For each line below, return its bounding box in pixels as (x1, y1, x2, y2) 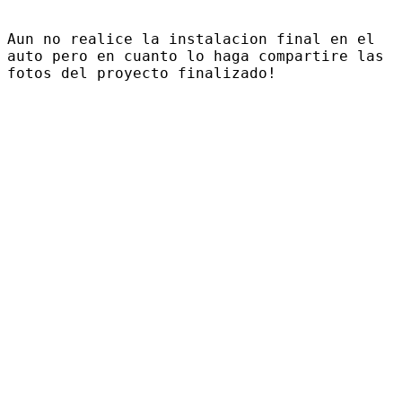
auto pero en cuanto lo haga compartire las (7, 47, 384, 65)
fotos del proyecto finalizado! (7, 64, 276, 82)
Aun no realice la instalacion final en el (7, 30, 375, 48)
